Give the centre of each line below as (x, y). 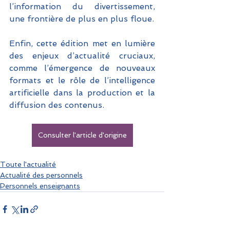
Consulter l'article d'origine (82, 135)
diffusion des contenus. (57, 105)
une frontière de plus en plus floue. (82, 19)
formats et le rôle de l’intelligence (82, 81)
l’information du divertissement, (82, 7)
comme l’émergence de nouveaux (82, 68)
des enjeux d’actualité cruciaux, (82, 56)
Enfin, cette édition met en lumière (82, 44)
